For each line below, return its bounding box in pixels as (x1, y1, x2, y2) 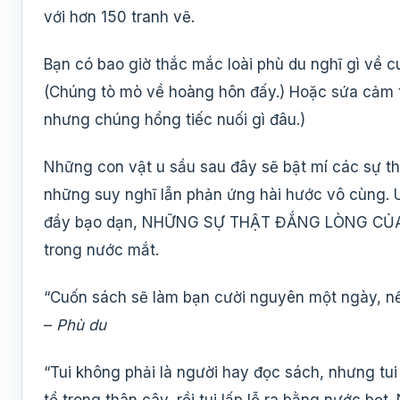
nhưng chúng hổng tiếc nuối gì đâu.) (44, 111, 305, 129)
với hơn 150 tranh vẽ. (44, 8, 195, 26)
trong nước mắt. (44, 241, 159, 260)
